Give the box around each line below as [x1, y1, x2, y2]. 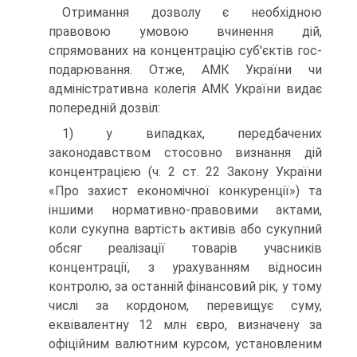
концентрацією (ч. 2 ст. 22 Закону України [49, 164, 322, 180]
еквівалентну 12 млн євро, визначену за [49, 317, 322, 333]
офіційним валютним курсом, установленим [49, 336, 322, 352]
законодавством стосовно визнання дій [49, 145, 322, 161]
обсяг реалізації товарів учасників [49, 241, 322, 257]
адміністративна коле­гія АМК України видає [49, 81, 322, 97]
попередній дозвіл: [49, 100, 160, 116]
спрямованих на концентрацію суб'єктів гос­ [49, 43, 322, 59]
